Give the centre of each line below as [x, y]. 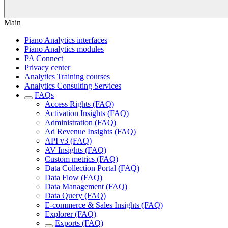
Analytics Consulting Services [73, 86]
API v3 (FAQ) [68, 141]
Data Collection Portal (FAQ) [92, 168]
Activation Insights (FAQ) [87, 113]
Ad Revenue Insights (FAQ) [90, 132]
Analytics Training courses [67, 77]
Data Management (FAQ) [86, 187]
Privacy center [47, 67]
